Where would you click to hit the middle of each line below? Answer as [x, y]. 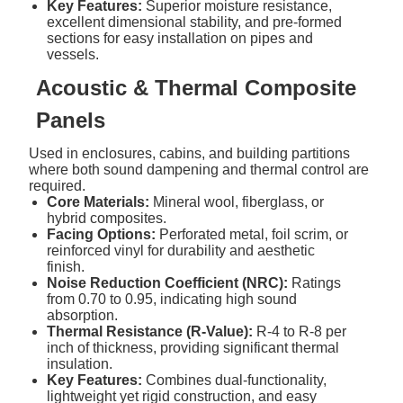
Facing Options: [102, 234]
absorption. [83, 315]
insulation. [80, 363]
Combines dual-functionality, [235, 380]
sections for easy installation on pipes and [180, 38]
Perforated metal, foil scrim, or [252, 234]
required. [58, 185]
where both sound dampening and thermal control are [199, 169]
